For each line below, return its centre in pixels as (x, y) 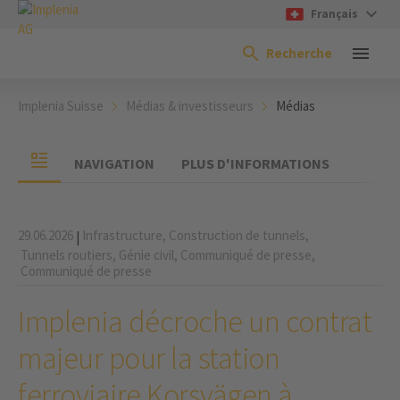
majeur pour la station (149, 358)
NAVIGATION (114, 163)
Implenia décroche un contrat (195, 321)
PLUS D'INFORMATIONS (255, 163)
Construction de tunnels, (239, 235)
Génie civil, (148, 255)
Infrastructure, (124, 235)
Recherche (299, 53)
